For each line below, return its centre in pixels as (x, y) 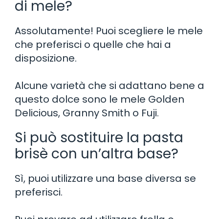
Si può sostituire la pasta (99, 137)
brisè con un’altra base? (97, 153)
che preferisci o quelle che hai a (93, 44)
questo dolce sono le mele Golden (99, 99)
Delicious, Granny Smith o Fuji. (87, 113)
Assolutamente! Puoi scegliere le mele (109, 31)
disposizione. (46, 58)
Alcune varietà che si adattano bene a (109, 85)
